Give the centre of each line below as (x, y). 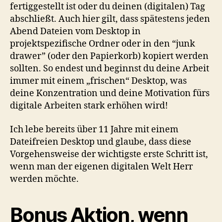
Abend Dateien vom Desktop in (75, 32)
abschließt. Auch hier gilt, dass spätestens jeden (110, 19)
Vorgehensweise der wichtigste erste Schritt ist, (109, 154)
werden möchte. (44, 179)
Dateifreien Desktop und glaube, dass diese (101, 142)
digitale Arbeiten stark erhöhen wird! (89, 106)
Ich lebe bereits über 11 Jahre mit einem (94, 129)
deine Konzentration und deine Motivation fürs (110, 94)
